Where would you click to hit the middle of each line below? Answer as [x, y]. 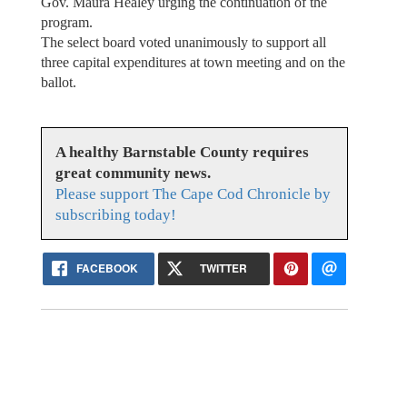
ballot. [58, 82]
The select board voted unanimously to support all [183, 42]
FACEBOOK [108, 268]
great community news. [133, 174]
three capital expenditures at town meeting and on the [193, 62]
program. [66, 22]
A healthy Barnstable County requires [182, 153]
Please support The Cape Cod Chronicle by [193, 194]
